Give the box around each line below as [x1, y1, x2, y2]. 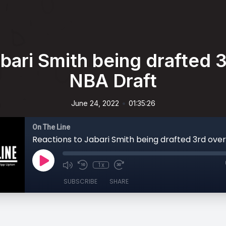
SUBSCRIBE [64, 177, 97, 186]
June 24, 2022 [71, 99, 119, 107]
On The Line [32, 123, 70, 131]
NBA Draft [69, 70, 157, 92]
